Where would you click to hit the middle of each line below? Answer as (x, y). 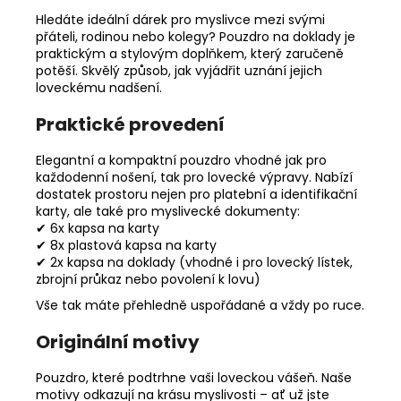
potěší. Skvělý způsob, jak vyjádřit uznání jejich (179, 70)
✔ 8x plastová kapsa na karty (126, 245)
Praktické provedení (130, 124)
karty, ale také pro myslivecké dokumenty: (168, 211)
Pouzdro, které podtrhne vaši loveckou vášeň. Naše (194, 377)
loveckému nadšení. (99, 87)
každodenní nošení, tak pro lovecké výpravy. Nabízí (194, 177)
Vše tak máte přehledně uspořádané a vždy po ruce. (200, 305)
